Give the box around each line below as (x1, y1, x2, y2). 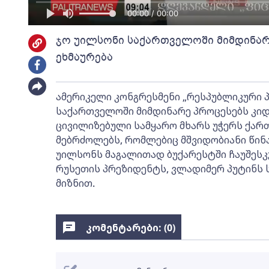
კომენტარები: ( (85, 221, 167, 234)
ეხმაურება (55, 50, 113, 64)
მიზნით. (55, 177, 95, 190)
